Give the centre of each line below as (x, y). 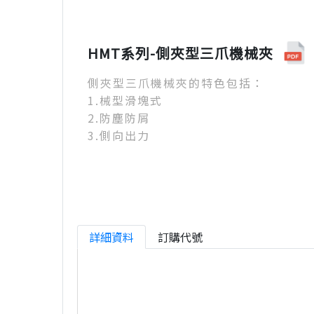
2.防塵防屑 (119, 118)
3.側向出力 (119, 135)
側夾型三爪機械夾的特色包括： (176, 83)
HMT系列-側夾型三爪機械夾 (180, 53)
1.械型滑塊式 (125, 100)
